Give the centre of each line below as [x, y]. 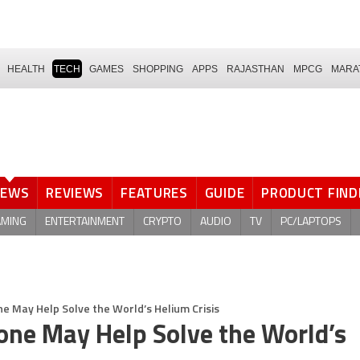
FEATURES [154, 193]
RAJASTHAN [256, 69]
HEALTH [26, 69]
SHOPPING [158, 69]
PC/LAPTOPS [311, 222]
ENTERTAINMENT [85, 222]
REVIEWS [75, 193]
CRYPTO [162, 222]
